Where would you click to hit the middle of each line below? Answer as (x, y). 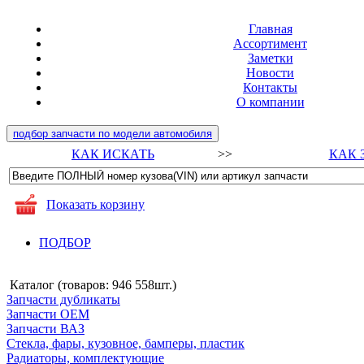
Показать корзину (95, 204)
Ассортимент (270, 43)
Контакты (270, 87)
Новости (270, 73)
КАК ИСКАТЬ (113, 154)
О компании (270, 102)
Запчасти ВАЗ (45, 329)
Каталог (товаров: (59, 285)
